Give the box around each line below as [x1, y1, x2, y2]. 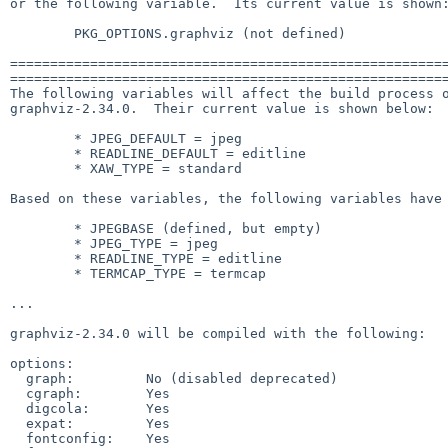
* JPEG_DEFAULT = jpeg [10, 130, 74, 146]
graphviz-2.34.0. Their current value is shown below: [10, 100, 434, 116]
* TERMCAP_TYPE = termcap [10, 265, 74, 281]
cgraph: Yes [10, 385, 26, 401]
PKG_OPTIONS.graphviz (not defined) [10, 25, 74, 41]
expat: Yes [10, 415, 26, 431]
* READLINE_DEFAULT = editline [10, 145, 74, 161]
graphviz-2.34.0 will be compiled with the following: [10, 325, 426, 341]
